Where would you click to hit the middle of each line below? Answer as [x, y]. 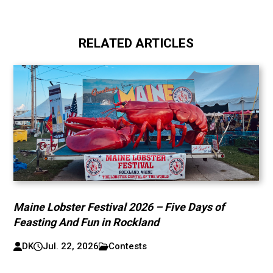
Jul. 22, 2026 [70, 246]
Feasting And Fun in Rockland [87, 222]
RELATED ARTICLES [136, 43]
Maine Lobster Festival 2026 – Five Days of [119, 207]
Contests [128, 246]
